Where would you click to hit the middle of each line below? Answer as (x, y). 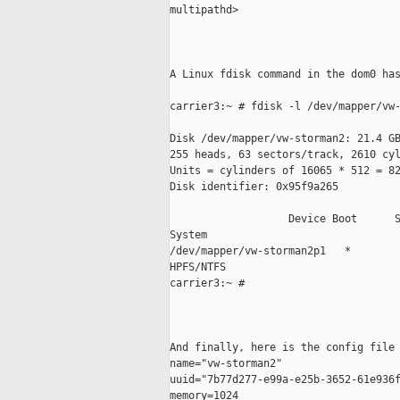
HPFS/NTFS (198, 267)
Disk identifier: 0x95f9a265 (254, 187)
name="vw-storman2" (226, 364)
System (188, 235)
